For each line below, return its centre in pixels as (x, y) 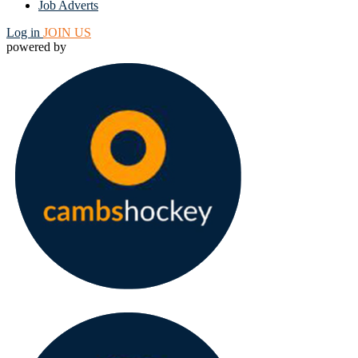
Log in (25, 32)
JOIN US (67, 32)
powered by (36, 47)
